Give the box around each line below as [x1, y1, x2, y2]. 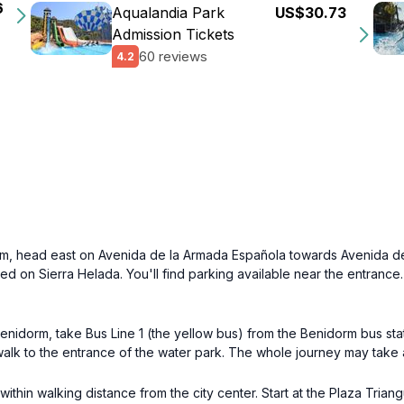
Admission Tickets [112, 25, 234, 43]
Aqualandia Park [112, 4, 225, 22]
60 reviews [139, 47, 207, 65]
